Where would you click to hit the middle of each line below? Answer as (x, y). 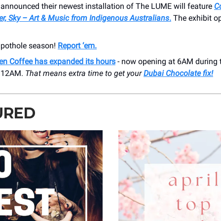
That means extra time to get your (84, 74)
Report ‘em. (77, 46)
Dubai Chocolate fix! (178, 74)
